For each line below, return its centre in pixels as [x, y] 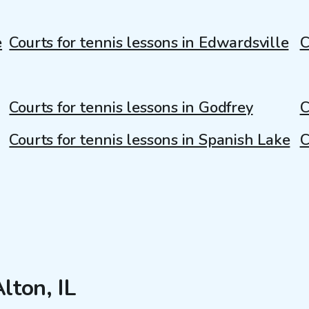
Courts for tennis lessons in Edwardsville [149, 43]
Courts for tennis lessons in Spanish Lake [150, 140]
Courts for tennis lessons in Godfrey [131, 108]
